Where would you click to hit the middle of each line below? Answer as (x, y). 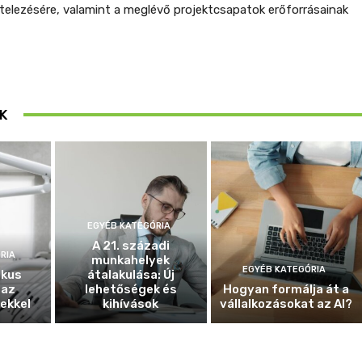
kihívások (131, 303)
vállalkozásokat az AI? (286, 303)
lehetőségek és (130, 289)
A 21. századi (130, 245)
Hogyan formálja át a (286, 289)
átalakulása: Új (130, 274)
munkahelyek (131, 260)
